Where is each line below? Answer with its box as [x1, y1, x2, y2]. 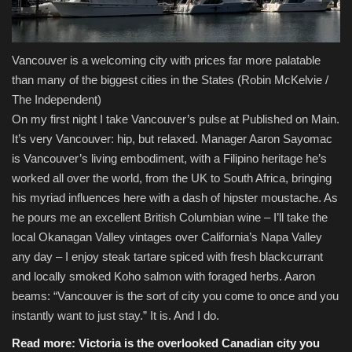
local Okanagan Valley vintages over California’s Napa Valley [12, 229, 322, 244]
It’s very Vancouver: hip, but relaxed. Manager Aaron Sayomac [12, 131, 332, 145]
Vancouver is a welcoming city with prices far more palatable [12, 53, 321, 67]
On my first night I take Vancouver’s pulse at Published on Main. [12, 112, 339, 126]
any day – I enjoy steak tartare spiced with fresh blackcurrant [12, 249, 323, 263]
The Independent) [12, 92, 101, 106]
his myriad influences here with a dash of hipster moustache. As [12, 190, 338, 204]
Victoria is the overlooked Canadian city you [79, 335, 320, 350]
